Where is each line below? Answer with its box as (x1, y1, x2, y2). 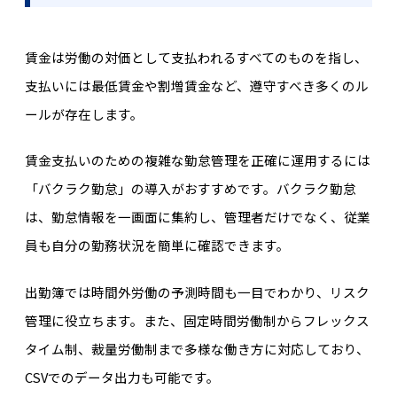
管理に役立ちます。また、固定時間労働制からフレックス (24, 310, 370, 330)
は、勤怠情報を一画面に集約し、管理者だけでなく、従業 (24, 207, 370, 227)
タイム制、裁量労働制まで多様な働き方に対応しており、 (24, 339, 370, 358)
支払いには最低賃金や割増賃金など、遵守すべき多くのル (24, 75, 369, 95)
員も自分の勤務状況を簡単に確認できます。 (24, 236, 290, 255)
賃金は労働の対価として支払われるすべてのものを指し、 (24, 47, 368, 66)
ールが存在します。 (24, 104, 144, 123)
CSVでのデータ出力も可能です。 (24, 367, 220, 386)
